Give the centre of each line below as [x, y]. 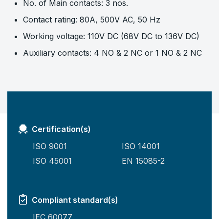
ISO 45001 [52, 161]
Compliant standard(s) [75, 200]
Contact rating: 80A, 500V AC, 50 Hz [92, 19]
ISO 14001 [141, 146]
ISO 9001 [50, 146]
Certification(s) [61, 129]
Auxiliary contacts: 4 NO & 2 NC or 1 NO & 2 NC [112, 53]
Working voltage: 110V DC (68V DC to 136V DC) [111, 36]
